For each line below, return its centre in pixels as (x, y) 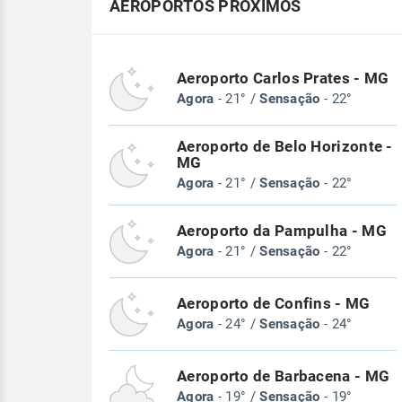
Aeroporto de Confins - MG (274, 304)
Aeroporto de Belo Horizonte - (285, 147)
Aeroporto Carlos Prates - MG (283, 79)
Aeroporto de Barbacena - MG (284, 376)
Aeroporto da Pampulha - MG (282, 231)
